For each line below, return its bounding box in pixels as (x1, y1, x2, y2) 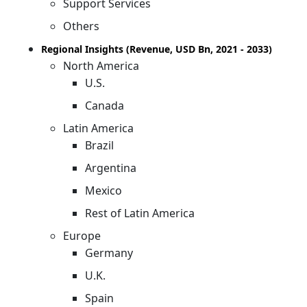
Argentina (85, 160, 136, 175)
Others (63, 18, 99, 34)
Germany (85, 245, 133, 260)
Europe (63, 228, 101, 243)
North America (63, 58, 139, 73)
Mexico (85, 182, 122, 198)
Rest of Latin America (85, 205, 195, 221)
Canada (85, 97, 124, 113)
